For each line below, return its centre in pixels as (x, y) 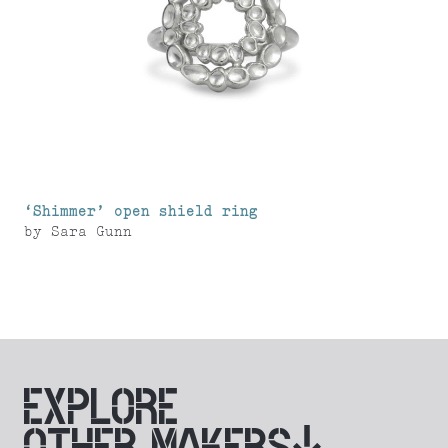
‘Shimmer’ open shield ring (141, 213)
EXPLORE (101, 407)
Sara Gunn (91, 233)
